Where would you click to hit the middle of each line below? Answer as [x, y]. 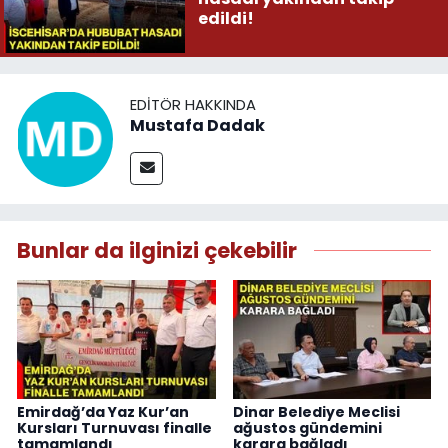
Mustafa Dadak [197, 125]
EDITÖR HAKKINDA [193, 104]
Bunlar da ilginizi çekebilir [157, 251]
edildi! [225, 18]
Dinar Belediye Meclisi [316, 411]
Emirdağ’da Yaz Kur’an [103, 411]
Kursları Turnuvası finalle [114, 427]
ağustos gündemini [307, 427]
